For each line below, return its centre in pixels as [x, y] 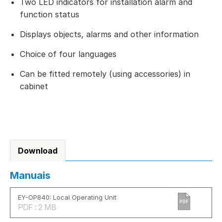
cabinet [34, 86]
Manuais [30, 175]
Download [38, 150]
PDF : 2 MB [37, 207]
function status [50, 14]
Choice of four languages [68, 54]
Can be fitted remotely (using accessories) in [105, 74]
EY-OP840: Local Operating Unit [67, 197]
